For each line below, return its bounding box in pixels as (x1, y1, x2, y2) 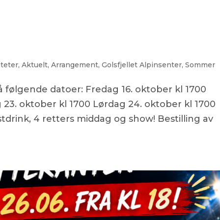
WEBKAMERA (9, 47, 66, 57)
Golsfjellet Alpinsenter (102, 60, 182, 69)
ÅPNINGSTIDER (74, 47, 137, 57)
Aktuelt (22, 60, 48, 69)
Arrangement (51, 60, 99, 69)
